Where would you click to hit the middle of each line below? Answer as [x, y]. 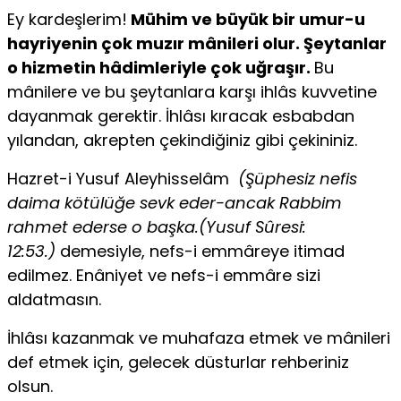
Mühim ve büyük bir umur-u [246, 20]
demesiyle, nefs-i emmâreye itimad [202, 252]
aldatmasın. [54, 300]
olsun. [30, 387]
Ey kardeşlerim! [67, 20]
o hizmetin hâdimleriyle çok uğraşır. [161, 68]
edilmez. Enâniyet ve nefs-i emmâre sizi [164, 276]
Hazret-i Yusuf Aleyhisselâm [123, 179]
